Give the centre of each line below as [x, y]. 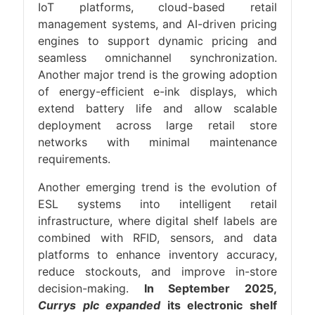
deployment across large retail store [157, 125]
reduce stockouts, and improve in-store [157, 271]
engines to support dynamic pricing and [157, 41]
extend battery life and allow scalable [157, 108]
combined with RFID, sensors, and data [157, 238]
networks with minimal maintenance [157, 142]
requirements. [75, 159]
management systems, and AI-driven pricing [157, 24]
